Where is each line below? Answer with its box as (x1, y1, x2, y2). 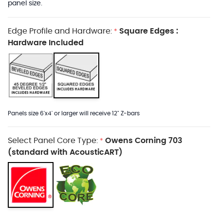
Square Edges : (119, 27, 178, 35)
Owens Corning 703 (105, 137, 182, 145)
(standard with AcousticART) (8, 148, 123, 156)
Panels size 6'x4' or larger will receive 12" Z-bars (8, 110, 140, 116)
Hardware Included (8, 39, 84, 47)
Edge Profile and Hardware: (8, 27, 112, 35)
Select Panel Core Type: (8, 137, 98, 145)
